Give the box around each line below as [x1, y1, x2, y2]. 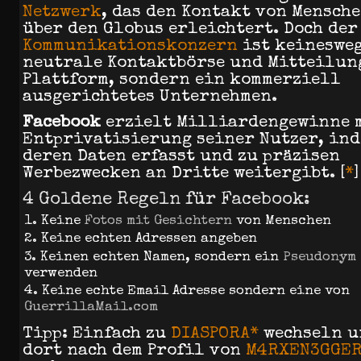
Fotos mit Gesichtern [85, 214, 232, 228]
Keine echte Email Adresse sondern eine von [42, 284, 350, 299]
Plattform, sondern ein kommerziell [23, 72, 341, 89]
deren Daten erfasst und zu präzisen [23, 148, 340, 166]
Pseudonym [283, 250, 356, 264]
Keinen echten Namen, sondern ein [40, 250, 283, 264]
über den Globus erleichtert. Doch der [23, 21, 358, 39]
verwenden [24, 266, 98, 280]
